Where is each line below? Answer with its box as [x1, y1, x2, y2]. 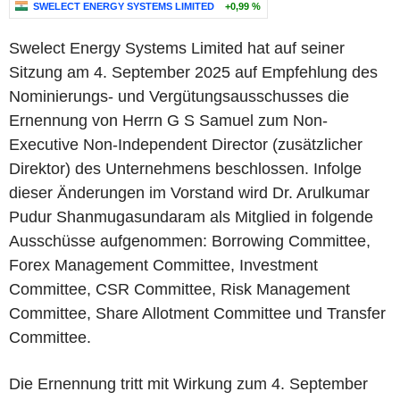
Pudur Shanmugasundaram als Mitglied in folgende [9, 208, 373, 226]
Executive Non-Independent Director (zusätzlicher [9, 136, 362, 154]
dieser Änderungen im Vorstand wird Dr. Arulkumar [9, 184, 370, 202]
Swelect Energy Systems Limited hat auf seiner [9, 39, 345, 57]
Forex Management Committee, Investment [9, 256, 318, 274]
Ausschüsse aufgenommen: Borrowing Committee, [9, 232, 371, 250]
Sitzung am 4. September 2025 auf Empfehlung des [9, 63, 378, 81]
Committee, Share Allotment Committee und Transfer [9, 304, 386, 322]
